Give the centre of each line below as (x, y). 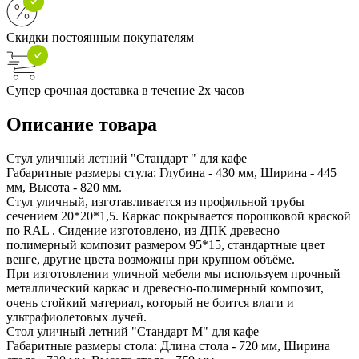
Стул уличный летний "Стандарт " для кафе (127, 158)
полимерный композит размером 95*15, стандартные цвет (166, 244)
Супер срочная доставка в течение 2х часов (125, 90)
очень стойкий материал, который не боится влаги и (150, 302)
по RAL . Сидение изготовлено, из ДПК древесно (143, 230)
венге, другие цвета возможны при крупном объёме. (151, 259)
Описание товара (82, 124)
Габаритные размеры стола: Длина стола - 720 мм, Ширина (168, 345)
